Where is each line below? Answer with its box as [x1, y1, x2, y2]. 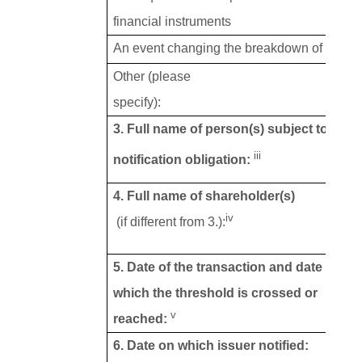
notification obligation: [113, 153, 251, 167]
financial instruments [113, 15, 232, 29]
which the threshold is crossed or [113, 286, 318, 301]
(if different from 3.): [113, 215, 226, 229]
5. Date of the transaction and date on [113, 260, 343, 275]
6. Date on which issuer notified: [113, 339, 309, 353]
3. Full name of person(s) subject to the [113, 122, 351, 137]
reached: [113, 312, 168, 326]
